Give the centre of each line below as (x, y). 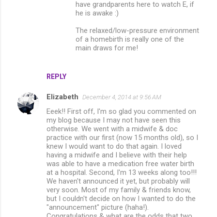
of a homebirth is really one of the (130, 39)
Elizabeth (62, 97)
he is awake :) (97, 13)
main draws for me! (107, 48)
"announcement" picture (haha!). (98, 207)
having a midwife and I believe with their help (117, 155)
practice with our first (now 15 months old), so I (122, 137)
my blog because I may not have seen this (114, 120)
